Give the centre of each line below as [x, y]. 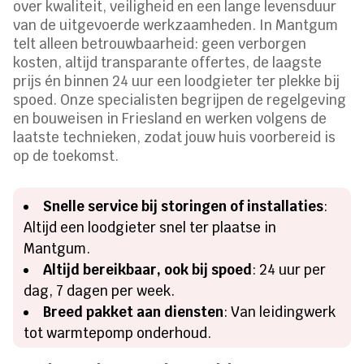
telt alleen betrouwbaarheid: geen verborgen [160, 43]
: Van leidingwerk [280, 312]
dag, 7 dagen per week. [100, 290]
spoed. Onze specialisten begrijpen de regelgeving [180, 100]
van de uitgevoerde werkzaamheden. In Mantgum [176, 25]
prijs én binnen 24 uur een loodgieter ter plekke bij [177, 81]
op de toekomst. [66, 156]
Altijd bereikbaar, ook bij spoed [148, 269]
